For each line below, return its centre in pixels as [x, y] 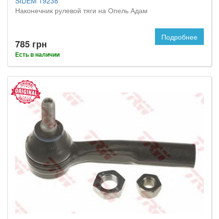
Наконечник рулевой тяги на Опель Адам [81, 10]
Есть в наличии [37, 54]
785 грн [31, 44]
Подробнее [179, 37]
